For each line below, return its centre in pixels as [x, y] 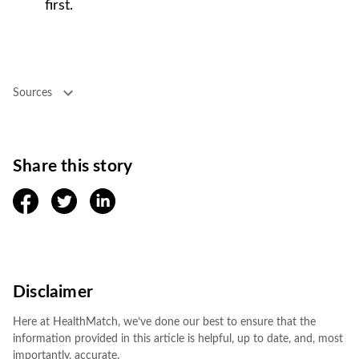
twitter [71, 197]
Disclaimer [53, 292]
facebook [39, 197]
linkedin [112, 197]
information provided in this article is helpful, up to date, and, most [178, 339]
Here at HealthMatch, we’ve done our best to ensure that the [164, 322]
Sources [32, 93]
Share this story [73, 166]
